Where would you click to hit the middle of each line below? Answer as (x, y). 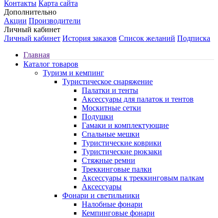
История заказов (90, 38)
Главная (36, 55)
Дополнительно (30, 12)
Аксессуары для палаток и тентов (138, 99)
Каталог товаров (51, 64)
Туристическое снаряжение (108, 82)
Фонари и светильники (101, 196)
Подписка (194, 38)
